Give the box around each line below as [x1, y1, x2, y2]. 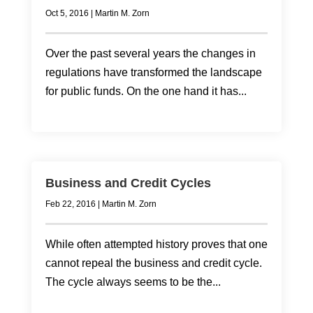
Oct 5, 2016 [45, 8, 89, 18]
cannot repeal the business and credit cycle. [45, 257, 265, 269]
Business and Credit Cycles [45, 176, 211, 190]
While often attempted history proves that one [45, 238, 268, 250]
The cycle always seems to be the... [45, 276, 221, 288]
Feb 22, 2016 [45, 199, 96, 209]
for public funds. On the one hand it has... [45, 85, 247, 97]
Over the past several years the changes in [45, 48, 256, 59]
